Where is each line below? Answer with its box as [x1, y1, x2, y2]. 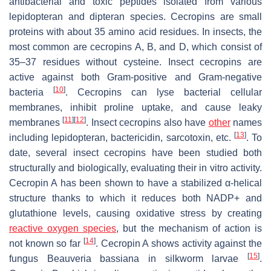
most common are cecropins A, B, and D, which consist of [9, 41, 262, 52]
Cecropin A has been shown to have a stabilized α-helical [9, 177, 262, 188]
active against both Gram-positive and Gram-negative [9, 71, 262, 82]
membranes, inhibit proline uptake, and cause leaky [9, 102, 262, 113]
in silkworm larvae [139, 253, 248, 264]
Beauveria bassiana [47, 253, 140, 264]
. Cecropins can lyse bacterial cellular [65, 87, 262, 97]
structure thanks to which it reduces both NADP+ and [9, 192, 262, 203]
